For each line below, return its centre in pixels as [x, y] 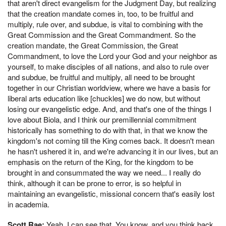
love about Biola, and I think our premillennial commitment [102, 120]
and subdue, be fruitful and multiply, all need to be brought [101, 77]
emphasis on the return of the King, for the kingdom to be [100, 162]
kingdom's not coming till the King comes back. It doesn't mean [111, 141]
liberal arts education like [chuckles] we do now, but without [104, 98]
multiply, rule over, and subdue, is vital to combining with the [105, 24]
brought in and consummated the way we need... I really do [104, 173]
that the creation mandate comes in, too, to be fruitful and [100, 14]
